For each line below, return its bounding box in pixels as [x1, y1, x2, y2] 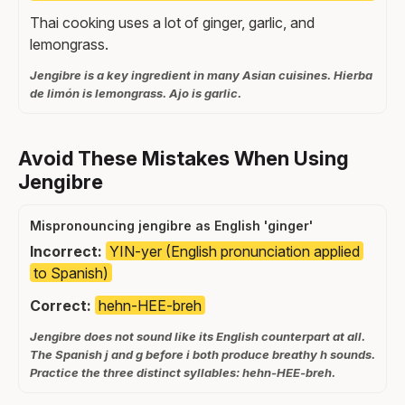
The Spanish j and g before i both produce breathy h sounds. [30, 346, 375, 362]
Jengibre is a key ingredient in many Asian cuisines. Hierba [30, 67, 372, 82]
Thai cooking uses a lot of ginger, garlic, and [30, 13, 315, 32]
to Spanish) [33, 263, 108, 282]
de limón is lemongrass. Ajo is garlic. [30, 85, 241, 100]
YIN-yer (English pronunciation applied [109, 241, 360, 260]
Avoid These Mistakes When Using [18, 146, 349, 170]
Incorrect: [30, 241, 102, 260]
